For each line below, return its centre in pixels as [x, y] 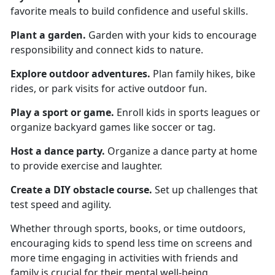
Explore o [33, 73]
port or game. [81, 112]
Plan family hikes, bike [203, 73]
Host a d [30, 151]
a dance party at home [205, 151]
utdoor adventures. [103, 73]
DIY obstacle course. [103, 189]
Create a [32, 189]
